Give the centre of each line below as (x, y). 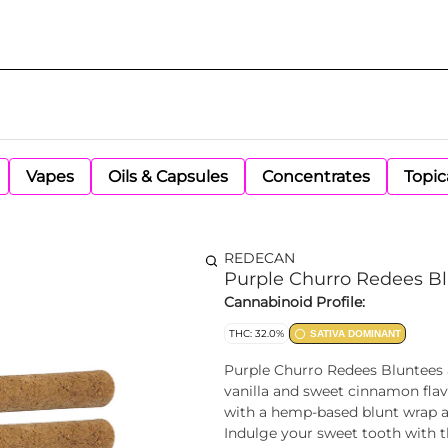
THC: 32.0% (256, 333)
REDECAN (259, 258)
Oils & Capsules (168, 176)
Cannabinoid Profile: (294, 302)
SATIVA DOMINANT (355, 333)
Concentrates (316, 176)
